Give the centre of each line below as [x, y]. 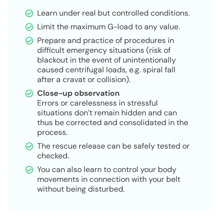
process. [52, 132]
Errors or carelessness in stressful [98, 103]
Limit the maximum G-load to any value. [109, 26]
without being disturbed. [81, 189]
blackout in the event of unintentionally [107, 60]
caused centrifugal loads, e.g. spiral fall [106, 69]
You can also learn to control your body [107, 169]
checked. [53, 155]
